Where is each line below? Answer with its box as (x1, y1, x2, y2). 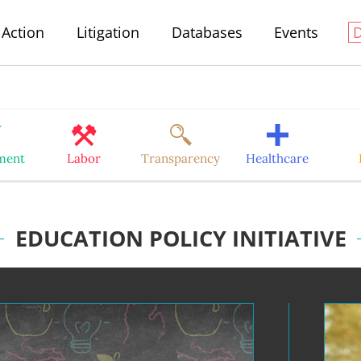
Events (274, 23, 319, 42)
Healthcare (246, 150, 309, 166)
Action (2, 23, 45, 42)
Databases (171, 23, 243, 42)
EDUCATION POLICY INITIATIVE (15, 223, 346, 253)
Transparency (141, 150, 220, 166)
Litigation (76, 23, 139, 42)
